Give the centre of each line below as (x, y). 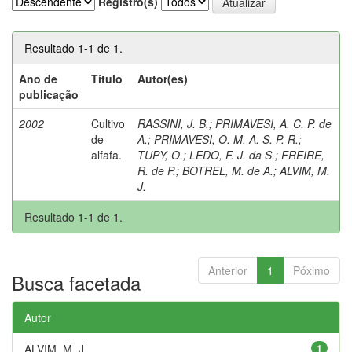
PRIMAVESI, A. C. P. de (273, 123)
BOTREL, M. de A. (228, 170)
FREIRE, (303, 154)
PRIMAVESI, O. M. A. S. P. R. (226, 139)
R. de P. (157, 170)
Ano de (38, 78)
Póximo (312, 270)
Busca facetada (76, 282)
